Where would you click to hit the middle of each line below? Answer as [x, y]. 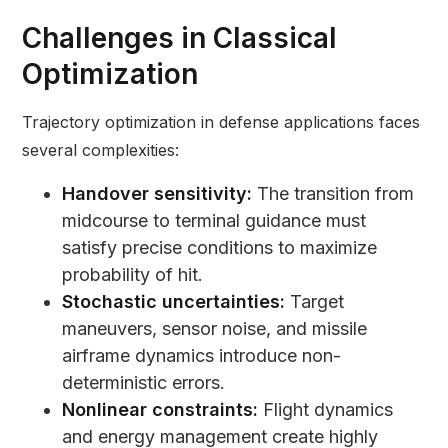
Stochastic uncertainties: [174, 302]
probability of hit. [133, 275]
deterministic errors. [144, 383]
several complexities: [101, 150]
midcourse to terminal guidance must [214, 221]
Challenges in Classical [180, 38]
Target [315, 302]
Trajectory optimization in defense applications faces [221, 122]
